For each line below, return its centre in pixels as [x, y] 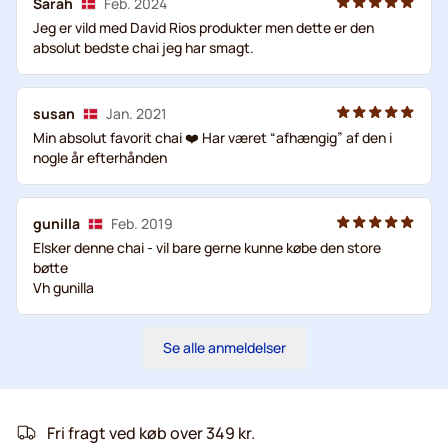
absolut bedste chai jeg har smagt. [143, 47]
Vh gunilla [63, 287]
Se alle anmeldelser [224, 347]
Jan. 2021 [136, 113]
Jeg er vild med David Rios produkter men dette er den [203, 27]
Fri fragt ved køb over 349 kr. [151, 432]
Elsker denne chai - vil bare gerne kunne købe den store [207, 247]
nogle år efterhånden [100, 157]
